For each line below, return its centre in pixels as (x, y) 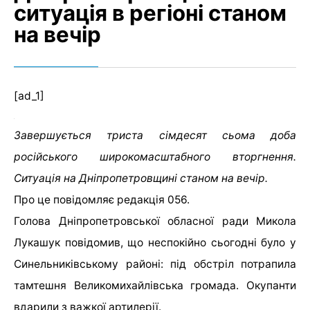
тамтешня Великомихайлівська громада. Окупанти (155, 286)
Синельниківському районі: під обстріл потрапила (155, 264)
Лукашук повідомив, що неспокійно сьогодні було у (155, 243)
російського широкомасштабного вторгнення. (155, 157)
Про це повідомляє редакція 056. (102, 200)
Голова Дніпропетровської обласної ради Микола (155, 221)
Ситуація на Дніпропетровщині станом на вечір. (141, 179)
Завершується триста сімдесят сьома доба (155, 136)
